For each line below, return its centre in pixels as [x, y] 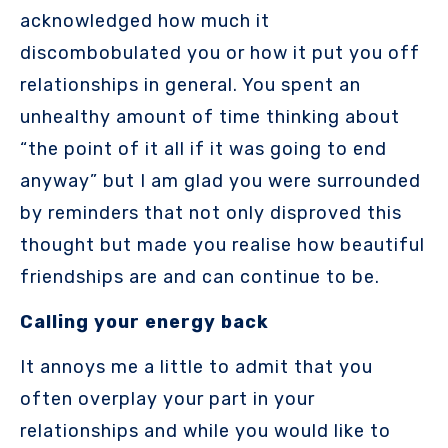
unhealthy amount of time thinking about [210, 117]
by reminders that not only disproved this [211, 213]
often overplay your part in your [167, 398]
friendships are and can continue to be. [200, 277]
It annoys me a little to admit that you [196, 366]
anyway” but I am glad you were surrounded [220, 181]
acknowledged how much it [145, 21]
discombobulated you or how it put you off [220, 53]
